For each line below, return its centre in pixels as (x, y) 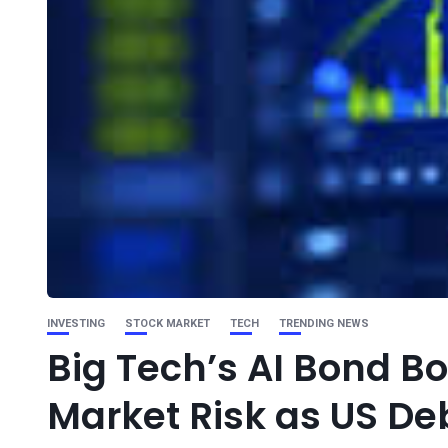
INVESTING (76, 323)
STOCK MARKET (167, 323)
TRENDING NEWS (324, 323)
